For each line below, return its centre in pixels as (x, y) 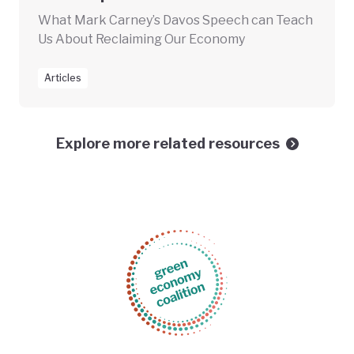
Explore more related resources (168, 144)
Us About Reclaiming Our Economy (141, 40)
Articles (63, 78)
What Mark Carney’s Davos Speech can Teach (175, 21)
